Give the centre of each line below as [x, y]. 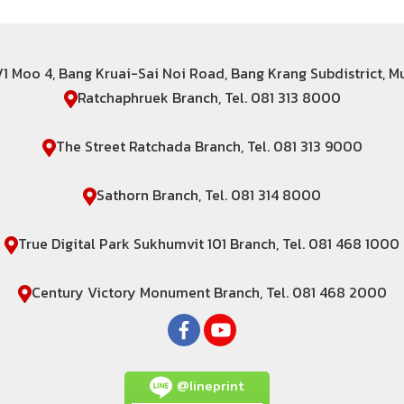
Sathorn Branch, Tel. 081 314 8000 [209, 195]
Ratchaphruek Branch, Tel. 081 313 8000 [209, 97]
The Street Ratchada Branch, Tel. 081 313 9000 [209, 146]
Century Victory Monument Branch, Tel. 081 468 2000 [209, 292]
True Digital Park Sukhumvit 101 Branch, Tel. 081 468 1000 [209, 243]
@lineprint [208, 386]
